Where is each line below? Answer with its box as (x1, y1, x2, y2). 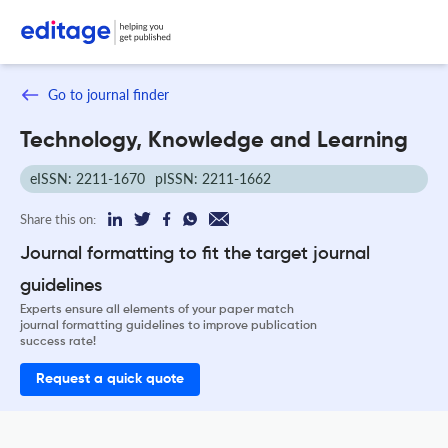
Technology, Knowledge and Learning (20, 129, 408, 152)
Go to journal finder (48, 86, 169, 103)
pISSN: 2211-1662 (155, 169, 271, 187)
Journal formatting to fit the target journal (20, 244, 370, 263)
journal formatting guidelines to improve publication (20, 319, 317, 332)
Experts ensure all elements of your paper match (20, 303, 294, 316)
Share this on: (20, 210, 96, 227)
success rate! (20, 335, 96, 348)
